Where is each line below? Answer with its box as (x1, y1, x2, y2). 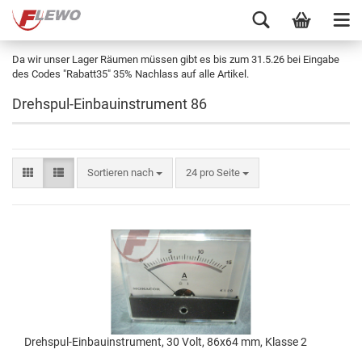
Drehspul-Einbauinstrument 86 (12, 95, 207, 112)
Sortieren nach (87, 166, 156, 179)
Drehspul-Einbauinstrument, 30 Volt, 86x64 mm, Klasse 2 (24, 335, 307, 348)
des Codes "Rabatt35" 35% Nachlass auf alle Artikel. (12, 68, 249, 80)
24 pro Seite (186, 166, 240, 179)
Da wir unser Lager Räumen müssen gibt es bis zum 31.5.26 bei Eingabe (12, 53, 339, 65)
